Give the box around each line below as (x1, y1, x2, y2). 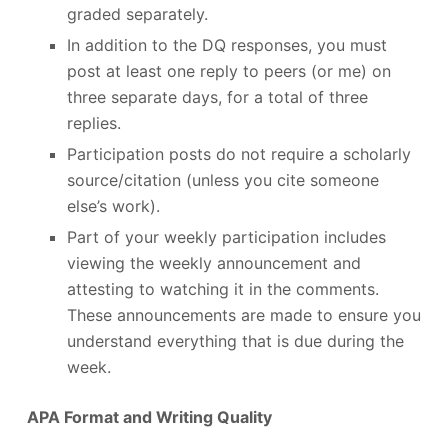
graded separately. (66, 4, 208, 25)
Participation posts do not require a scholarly (66, 143, 411, 164)
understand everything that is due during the (66, 330, 404, 351)
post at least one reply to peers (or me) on (66, 61, 391, 82)
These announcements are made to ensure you (66, 304, 421, 325)
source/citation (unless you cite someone (66, 169, 379, 190)
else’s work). (66, 195, 160, 216)
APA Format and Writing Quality (26, 406, 272, 427)
